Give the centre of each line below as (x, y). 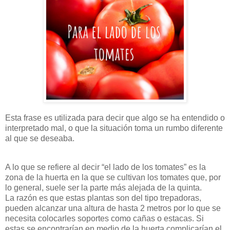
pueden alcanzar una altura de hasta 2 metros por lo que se (113, 208)
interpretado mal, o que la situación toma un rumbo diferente (114, 128)
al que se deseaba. (40, 139)
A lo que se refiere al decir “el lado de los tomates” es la (106, 167)
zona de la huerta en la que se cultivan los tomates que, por (113, 178)
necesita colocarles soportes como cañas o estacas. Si (104, 219)
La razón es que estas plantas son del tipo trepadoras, (103, 198)
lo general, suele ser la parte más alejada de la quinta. (103, 188)
